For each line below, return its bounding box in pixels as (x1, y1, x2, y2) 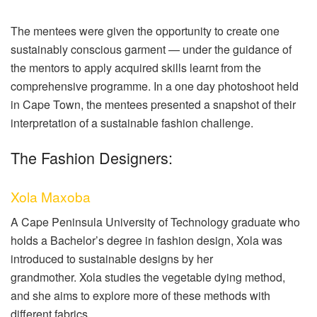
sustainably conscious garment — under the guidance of (11, 40, 292, 57)
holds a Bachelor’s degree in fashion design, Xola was (11, 232, 282, 249)
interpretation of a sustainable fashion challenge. (11, 114, 253, 131)
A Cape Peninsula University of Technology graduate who (11, 214, 300, 231)
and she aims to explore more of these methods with (11, 287, 270, 304)
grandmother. (11, 269, 76, 286)
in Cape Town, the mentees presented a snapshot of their (11, 96, 296, 113)
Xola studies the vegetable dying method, (79, 269, 285, 286)
